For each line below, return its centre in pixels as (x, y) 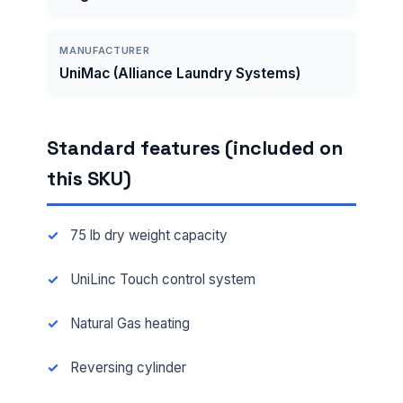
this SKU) (89, 178)
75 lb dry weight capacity (148, 235)
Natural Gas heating (130, 323)
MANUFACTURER (105, 50)
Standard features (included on (195, 148)
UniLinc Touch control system (162, 279)
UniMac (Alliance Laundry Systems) (180, 73)
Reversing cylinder (128, 367)
